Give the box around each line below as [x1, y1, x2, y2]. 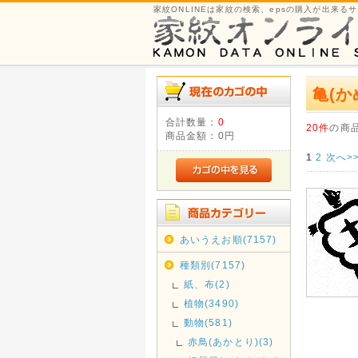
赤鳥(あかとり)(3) [187, 336, 274, 347]
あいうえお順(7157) [179, 234, 277, 245]
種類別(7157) [179, 260, 246, 270]
